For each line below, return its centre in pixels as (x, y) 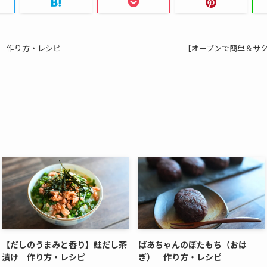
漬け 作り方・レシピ (44, 257)
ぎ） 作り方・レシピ (180, 257)
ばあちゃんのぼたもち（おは (193, 245)
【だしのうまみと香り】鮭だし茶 (64, 245)
